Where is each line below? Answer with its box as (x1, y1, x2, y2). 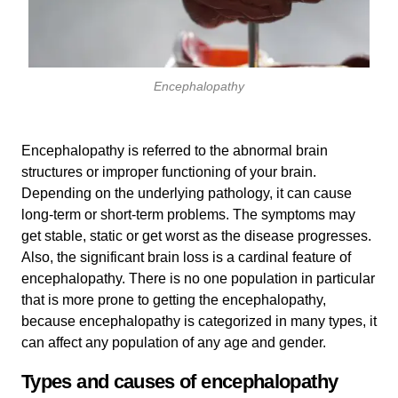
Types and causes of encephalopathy (21, 370, 338, 393)
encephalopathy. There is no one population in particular (21, 270, 375, 286)
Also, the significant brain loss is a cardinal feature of (21, 249, 351, 265)
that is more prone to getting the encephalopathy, (21, 291, 326, 307)
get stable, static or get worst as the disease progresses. (21, 227, 371, 243)
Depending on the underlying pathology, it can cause (21, 185, 352, 201)
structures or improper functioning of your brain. (21, 163, 316, 179)
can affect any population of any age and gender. (21, 334, 326, 350)
